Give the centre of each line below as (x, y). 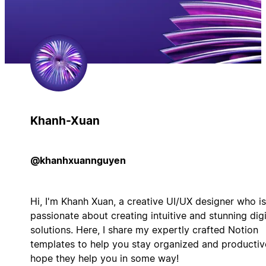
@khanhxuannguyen (78, 160)
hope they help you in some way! (104, 258)
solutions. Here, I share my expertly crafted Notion (144, 229)
